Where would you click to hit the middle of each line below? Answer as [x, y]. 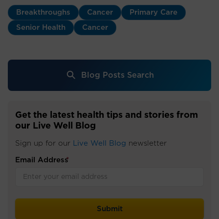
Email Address [42, 160]
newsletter [146, 143]
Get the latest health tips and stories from [107, 115]
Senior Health [41, 27]
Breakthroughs [43, 12]
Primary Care [153, 12]
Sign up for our [44, 143]
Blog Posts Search [117, 75]
